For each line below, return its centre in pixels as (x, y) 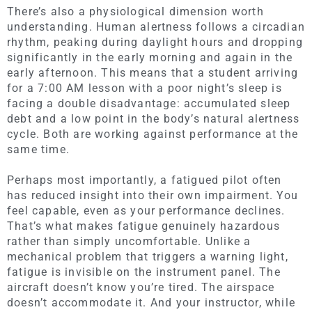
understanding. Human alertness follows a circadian (156, 26)
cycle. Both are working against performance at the (153, 134)
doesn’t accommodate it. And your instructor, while (151, 302)
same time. (38, 149)
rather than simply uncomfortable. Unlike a (129, 241)
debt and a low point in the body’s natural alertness (154, 118)
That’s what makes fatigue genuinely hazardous (144, 226)
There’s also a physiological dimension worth (135, 11)
